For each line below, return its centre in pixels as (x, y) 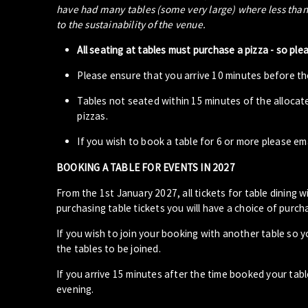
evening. (75, 289)
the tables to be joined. (109, 248)
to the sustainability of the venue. (132, 24)
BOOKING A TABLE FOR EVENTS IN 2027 (146, 167)
